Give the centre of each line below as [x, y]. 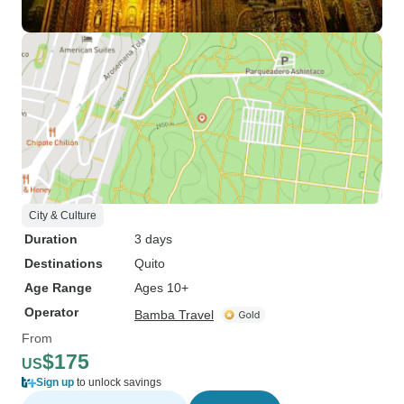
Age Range [58, 288]
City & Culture [63, 216]
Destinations [64, 263]
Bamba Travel [174, 315]
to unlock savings [118, 382]
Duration [51, 239]
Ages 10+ [161, 288]
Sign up [55, 382]
